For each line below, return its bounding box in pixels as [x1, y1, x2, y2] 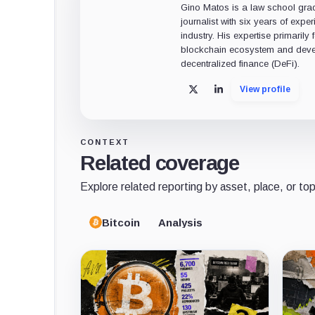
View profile [240, 84, 291, 94]
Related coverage [80, 151, 240, 175]
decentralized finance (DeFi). [181, 58, 300, 69]
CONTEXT [80, 138, 129, 147]
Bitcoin [102, 216, 140, 229]
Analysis [158, 216, 202, 229]
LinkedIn [218, 88, 262, 100]
